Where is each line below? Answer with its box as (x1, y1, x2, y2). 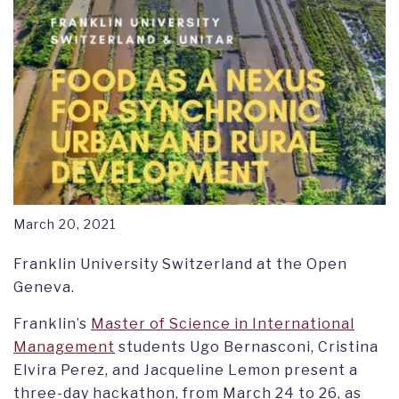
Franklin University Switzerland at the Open (13, 255, 347, 273)
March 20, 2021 (13, 216, 116, 232)
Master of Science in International (91, 314, 354, 332)
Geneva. (13, 278, 75, 296)
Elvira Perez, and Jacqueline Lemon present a (13, 361, 358, 379)
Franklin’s (13, 314, 91, 332)
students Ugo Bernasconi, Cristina (115, 338, 379, 355)
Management (13, 338, 115, 355)
